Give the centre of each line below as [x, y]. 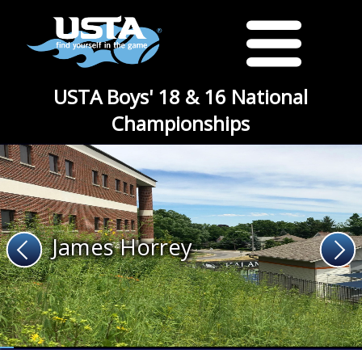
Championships [181, 123]
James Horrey [122, 246]
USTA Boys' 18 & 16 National [181, 97]
